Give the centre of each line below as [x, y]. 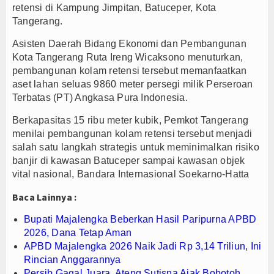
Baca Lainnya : [45, 197]
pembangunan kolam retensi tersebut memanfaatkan [130, 70]
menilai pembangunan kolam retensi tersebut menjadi [132, 133]
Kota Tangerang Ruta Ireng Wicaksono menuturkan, [128, 57]
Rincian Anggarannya [72, 259]
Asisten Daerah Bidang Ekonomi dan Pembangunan [129, 43]
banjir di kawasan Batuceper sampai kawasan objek [129, 160]
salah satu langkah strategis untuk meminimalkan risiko [136, 147]
